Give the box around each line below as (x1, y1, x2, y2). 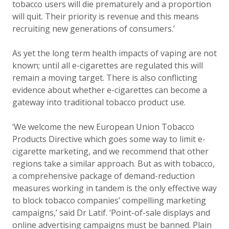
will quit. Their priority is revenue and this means (12, 11, 199, 22)
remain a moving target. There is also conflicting (12, 72, 197, 83)
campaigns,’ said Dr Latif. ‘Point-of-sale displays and (12, 207, 210, 218)
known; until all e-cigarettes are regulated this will (12, 60, 203, 71)
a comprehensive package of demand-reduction (12, 170, 195, 181)
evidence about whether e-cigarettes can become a (12, 84, 207, 96)
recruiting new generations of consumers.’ (12, 23, 175, 34)
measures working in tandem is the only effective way (12, 182, 217, 194)
